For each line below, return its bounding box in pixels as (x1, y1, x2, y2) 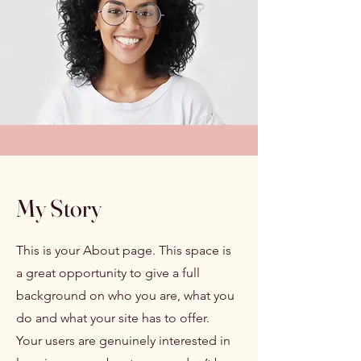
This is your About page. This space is (16, 243, 231, 258)
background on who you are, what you (16, 288, 234, 303)
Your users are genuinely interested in (16, 333, 230, 348)
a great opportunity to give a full (16, 265, 200, 280)
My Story (16, 193, 102, 223)
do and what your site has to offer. (16, 310, 210, 326)
